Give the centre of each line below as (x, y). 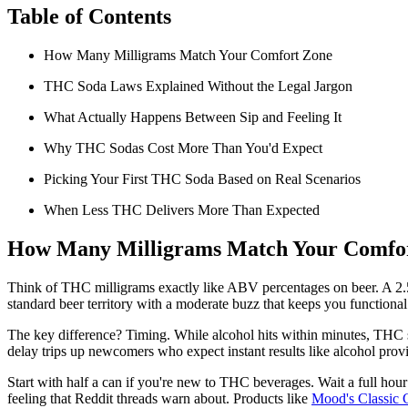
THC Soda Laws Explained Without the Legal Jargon (198, 87)
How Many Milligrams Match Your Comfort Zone (188, 56)
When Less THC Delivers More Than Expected (182, 210)
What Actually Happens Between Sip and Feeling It (193, 117)
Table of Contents (89, 17)
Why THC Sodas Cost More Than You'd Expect (183, 148)
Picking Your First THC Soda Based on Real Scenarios (202, 179)
